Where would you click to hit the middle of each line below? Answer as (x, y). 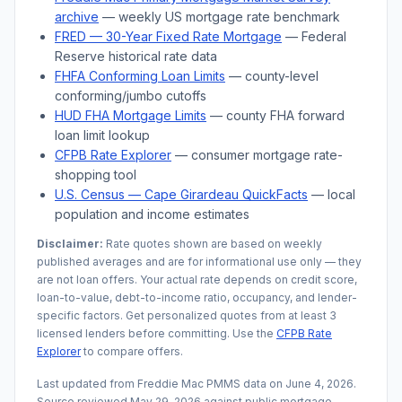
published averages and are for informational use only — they (199, 262)
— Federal (314, 36)
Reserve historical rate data (136, 56)
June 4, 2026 (319, 384)
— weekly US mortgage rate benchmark (219, 17)
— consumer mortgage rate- (257, 155)
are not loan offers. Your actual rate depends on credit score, (197, 280)
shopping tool (96, 175)
